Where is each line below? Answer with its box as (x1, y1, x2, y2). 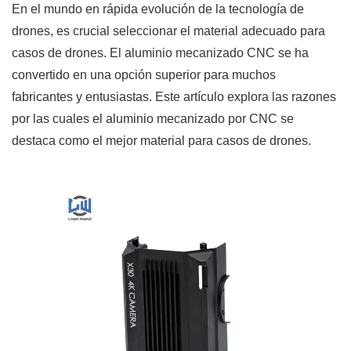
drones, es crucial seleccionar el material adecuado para (12, 24, 325, 38)
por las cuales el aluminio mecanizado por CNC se (12, 112, 294, 126)
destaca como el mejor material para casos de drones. (12, 134, 311, 148)
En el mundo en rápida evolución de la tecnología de (12, 2, 304, 16)
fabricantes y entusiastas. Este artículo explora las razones (12, 90, 336, 104)
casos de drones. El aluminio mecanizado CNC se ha (12, 46, 309, 60)
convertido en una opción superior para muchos (12, 68, 276, 82)
